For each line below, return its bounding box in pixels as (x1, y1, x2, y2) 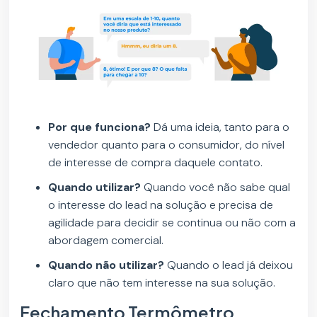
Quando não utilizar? (48, 258, 165, 273)
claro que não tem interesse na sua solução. (48, 275, 276, 291)
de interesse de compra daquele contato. (48, 155, 263, 171)
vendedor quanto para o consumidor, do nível (48, 137, 285, 153)
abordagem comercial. (48, 233, 164, 248)
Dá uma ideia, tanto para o (151, 120, 290, 135)
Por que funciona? (48, 120, 151, 135)
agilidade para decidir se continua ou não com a (48, 215, 296, 231)
